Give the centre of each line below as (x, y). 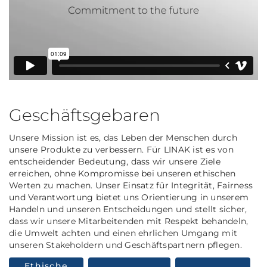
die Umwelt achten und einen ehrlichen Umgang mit (123, 233)
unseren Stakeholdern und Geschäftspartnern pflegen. (125, 245)
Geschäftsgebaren (85, 115)
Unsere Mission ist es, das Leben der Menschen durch (123, 138)
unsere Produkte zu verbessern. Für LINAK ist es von (121, 150)
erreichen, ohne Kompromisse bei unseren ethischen (122, 174)
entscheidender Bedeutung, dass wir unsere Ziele (115, 162)
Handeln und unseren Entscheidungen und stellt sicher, (128, 209)
